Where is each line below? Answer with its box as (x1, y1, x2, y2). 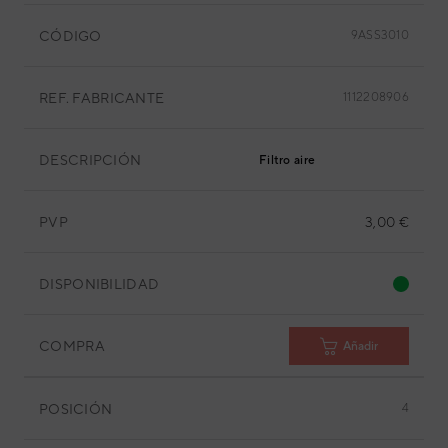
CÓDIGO (39, 27, 102, 44)
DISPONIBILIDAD (39, 275, 160, 292)
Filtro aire (259, 153, 316, 167)
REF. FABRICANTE (39, 89, 165, 106)
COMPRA (39, 337, 105, 354)
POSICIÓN (39, 400, 113, 417)
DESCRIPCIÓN (39, 151, 142, 168)
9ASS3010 (350, 28, 409, 42)
